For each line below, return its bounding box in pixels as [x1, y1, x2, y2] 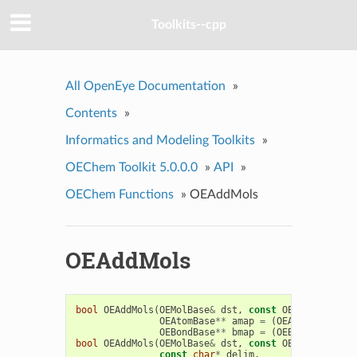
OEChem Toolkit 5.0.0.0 [65, 160, 198, 174]
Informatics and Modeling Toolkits [65, 133, 255, 147]
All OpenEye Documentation [65, 79, 226, 92]
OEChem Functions [65, 187, 174, 201]
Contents [65, 106, 117, 120]
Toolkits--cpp [151, 18, 226, 32]
